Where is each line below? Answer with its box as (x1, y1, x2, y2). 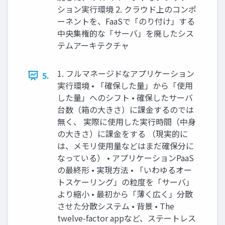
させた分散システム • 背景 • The (57, 200, 174, 212)
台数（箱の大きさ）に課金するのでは (57, 103, 194, 116)
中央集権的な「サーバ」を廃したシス (57, 27, 194, 40)
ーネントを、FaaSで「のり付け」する (57, 15, 195, 28)
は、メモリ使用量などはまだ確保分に (57, 140, 194, 152)
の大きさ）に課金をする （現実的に (57, 128, 188, 140)
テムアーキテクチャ (57, 39, 129, 52)
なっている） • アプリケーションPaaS (57, 152, 194, 164)
